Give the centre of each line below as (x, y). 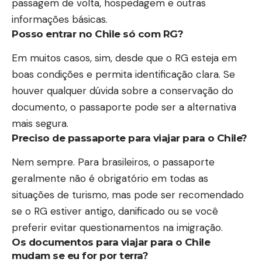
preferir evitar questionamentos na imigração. (117, 228)
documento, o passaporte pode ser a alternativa (124, 107)
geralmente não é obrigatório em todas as (110, 179)
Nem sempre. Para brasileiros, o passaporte (113, 162)
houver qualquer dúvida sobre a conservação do (123, 90)
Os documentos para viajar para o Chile (111, 242)
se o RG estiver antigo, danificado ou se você (115, 211)
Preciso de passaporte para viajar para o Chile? (130, 138)
